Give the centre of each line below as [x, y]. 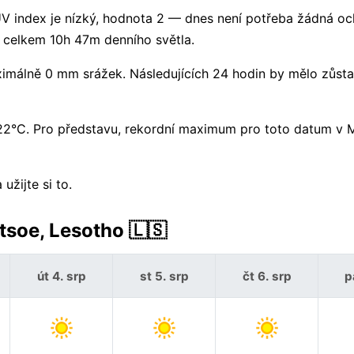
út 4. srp [61, 276]
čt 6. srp [267, 276]
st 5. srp [164, 276]
